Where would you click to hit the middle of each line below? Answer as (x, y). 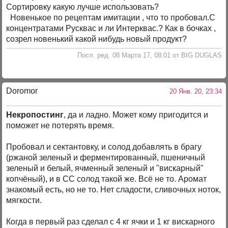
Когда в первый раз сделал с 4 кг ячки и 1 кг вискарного (111, 222)
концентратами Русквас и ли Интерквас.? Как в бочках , (111, 28)
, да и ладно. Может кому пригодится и (136, 115)
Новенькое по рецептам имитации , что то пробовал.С (111, 18)
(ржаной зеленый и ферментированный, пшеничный (106, 158)
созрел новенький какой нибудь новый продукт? (97, 39)
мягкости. (24, 201)
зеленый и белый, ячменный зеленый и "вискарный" (105, 168)
